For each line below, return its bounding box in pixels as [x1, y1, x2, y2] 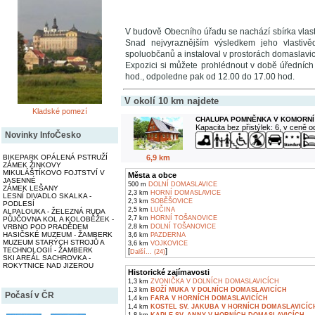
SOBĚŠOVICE [148, 198, 193, 205]
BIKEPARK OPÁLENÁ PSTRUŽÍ [3, 153, 108, 161]
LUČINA [148, 206, 175, 213]
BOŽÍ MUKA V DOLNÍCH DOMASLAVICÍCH [150, 286, 287, 293]
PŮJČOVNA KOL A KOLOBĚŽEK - [3, 215, 114, 223]
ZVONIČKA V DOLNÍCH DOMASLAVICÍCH [148, 278, 279, 285]
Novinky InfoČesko [5, 130, 81, 140]
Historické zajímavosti [128, 268, 210, 276]
